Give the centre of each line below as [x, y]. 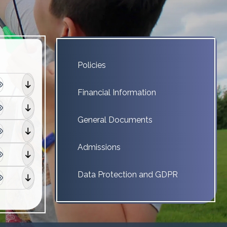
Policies [92, 65]
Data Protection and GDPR [128, 175]
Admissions [99, 147]
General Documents [115, 120]
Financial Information [117, 92]
